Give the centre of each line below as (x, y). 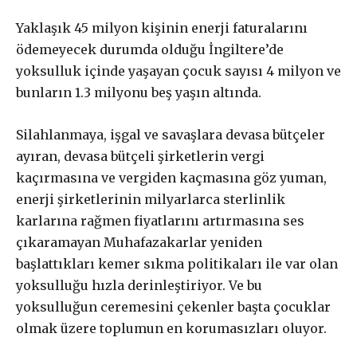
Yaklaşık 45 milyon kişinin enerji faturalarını (162, 28)
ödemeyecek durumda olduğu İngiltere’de (150, 49)
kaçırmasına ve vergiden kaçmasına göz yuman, (171, 178)
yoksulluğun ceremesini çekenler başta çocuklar (173, 307)
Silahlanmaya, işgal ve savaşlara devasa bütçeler (171, 135)
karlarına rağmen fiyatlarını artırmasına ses (160, 221)
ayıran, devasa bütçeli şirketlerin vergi (140, 156)
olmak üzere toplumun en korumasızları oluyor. (171, 328)
